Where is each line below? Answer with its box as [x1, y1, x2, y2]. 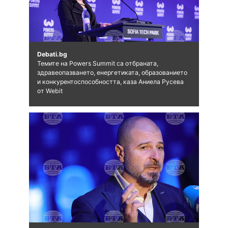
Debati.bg [37, 50, 67, 58]
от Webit [37, 87, 63, 95]
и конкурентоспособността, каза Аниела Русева [37, 77, 184, 85]
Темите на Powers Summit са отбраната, [37, 59, 158, 67]
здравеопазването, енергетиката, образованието [37, 68, 187, 76]
